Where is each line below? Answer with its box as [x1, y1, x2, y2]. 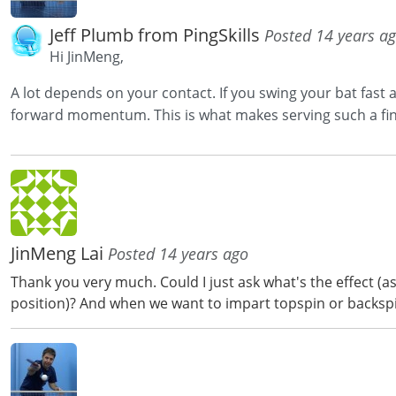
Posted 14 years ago [108, 243, 248, 265]
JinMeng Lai [11, 241, 108, 266]
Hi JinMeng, [49, 47, 124, 67]
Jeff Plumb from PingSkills [49, 23, 264, 48]
